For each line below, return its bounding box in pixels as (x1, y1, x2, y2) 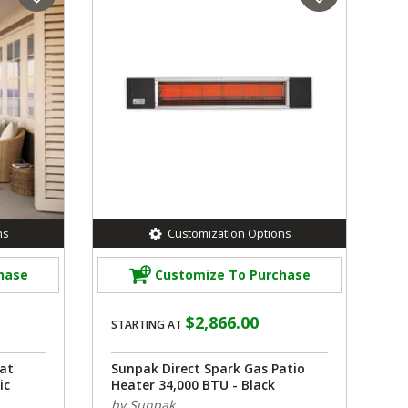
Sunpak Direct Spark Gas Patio (111, 359, 305, 377)
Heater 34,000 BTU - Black (111, 375, 275, 393)
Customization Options (167, 225, 291, 241)
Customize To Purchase (154, 266, 311, 284)
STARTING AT (111, 316, 182, 332)
